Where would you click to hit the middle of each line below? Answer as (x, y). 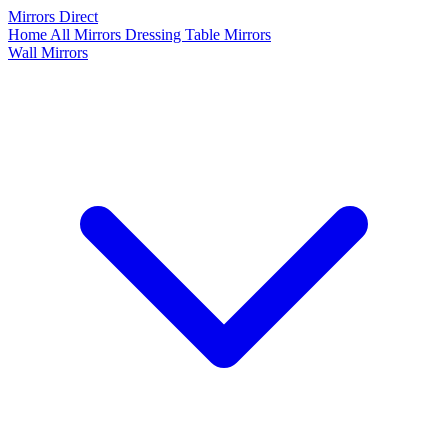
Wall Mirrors (48, 52)
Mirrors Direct (53, 16)
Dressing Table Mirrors (198, 34)
